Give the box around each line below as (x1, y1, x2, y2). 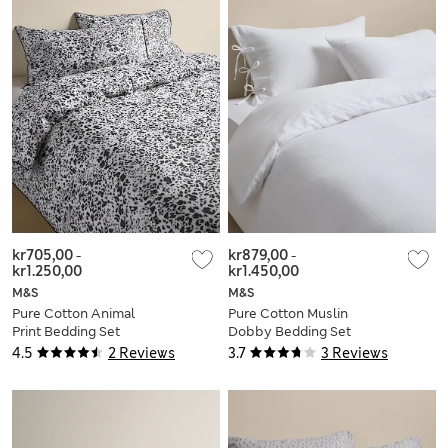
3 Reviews (321, 343, 388, 362)
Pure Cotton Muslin (228, 304, 348, 322)
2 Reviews (108, 343, 175, 362)
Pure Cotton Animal (12, 304, 135, 322)
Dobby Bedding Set (228, 322, 351, 340)
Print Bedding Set (12, 322, 120, 340)
